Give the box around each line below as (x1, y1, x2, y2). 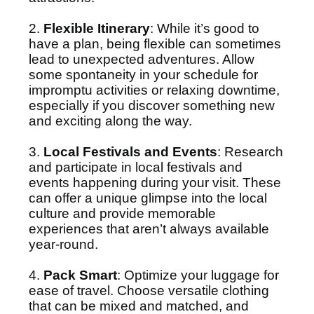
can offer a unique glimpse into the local (29, 191, 267, 205)
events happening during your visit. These (29, 175, 281, 190)
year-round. (29, 237, 98, 252)
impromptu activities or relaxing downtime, (29, 83, 280, 97)
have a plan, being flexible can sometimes (29, 36, 281, 51)
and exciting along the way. (29, 114, 192, 128)
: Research (217, 144, 283, 159)
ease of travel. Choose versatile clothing (29, 283, 269, 298)
